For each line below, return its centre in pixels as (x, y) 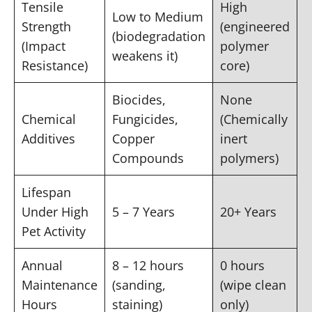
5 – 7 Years (143, 211)
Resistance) (55, 65)
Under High (55, 211)
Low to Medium (158, 16)
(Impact (44, 46)
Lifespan (46, 192)
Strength (46, 26)
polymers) (249, 158)
